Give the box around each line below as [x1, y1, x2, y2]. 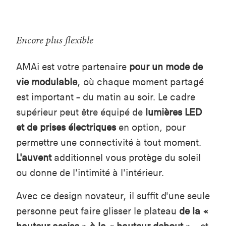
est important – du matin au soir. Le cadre [16, 91, 195, 103]
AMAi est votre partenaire [16, 61, 127, 73]
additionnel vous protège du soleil [54, 152, 201, 164]
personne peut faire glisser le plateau [16, 205, 179, 217]
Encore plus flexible [16, 33, 93, 47]
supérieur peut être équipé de [16, 106, 145, 119]
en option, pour [116, 122, 186, 134]
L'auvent [16, 152, 54, 164]
